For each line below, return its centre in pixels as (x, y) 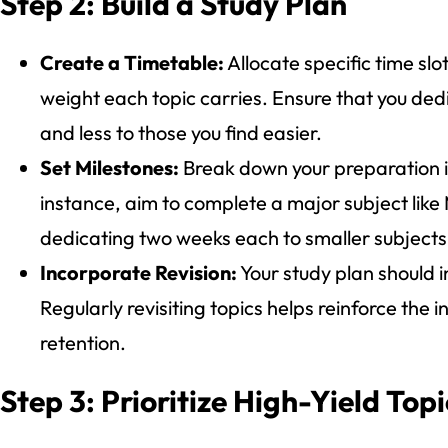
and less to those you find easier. (181, 132)
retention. (83, 342)
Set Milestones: (109, 167)
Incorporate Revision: (138, 272)
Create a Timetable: (132, 62)
